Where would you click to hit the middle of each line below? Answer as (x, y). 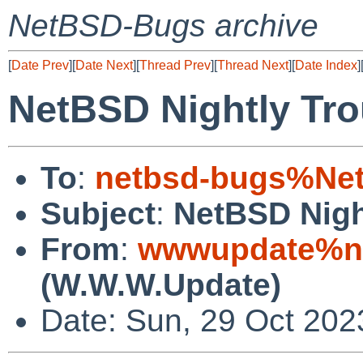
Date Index (326, 65)
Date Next (104, 65)
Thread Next (253, 65)
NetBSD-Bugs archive (163, 26)
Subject (98, 213)
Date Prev (40, 65)
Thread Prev (175, 65)
